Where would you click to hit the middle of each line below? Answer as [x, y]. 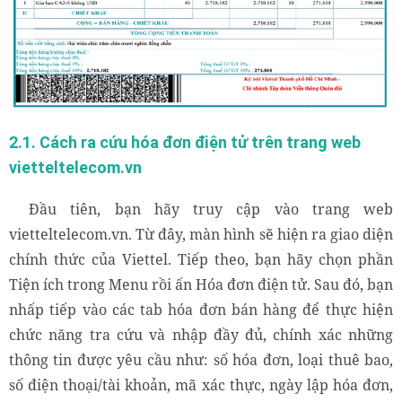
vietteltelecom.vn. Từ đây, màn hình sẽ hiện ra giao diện [201, 234]
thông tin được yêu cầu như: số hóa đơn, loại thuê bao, [201, 359]
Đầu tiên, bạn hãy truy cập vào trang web [211, 209]
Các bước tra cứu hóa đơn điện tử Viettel [211, 100]
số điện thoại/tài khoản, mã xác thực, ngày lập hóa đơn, [201, 385]
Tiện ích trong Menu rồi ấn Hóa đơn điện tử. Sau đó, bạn [201, 284]
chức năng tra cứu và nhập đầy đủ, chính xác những [201, 334]
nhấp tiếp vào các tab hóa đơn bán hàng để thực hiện [201, 309]
